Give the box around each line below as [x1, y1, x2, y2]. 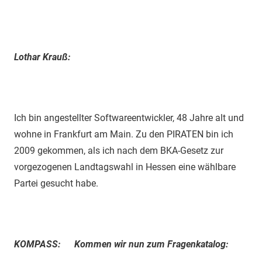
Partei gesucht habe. [14, 177, 98, 189]
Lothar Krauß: [14, 51, 70, 63]
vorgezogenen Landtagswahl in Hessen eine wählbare [14, 161, 236, 173]
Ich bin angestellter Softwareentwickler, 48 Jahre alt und [14, 112, 244, 123]
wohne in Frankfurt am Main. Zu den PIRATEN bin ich [14, 128, 233, 140]
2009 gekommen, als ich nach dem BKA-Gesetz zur [14, 144, 223, 156]
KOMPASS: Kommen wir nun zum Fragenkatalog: [14, 238, 228, 250]
